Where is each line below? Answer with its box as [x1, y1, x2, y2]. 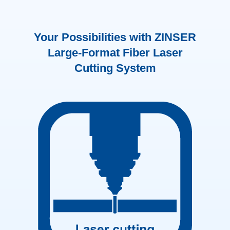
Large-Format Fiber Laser [47, 46, 183, 60]
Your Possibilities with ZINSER [34, 31, 196, 44]
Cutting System [74, 62, 156, 75]
